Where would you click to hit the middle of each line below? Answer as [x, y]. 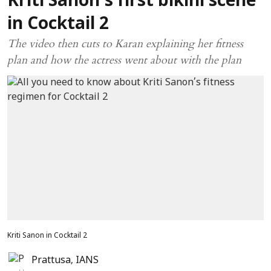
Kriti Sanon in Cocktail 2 [47, 236]
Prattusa [51, 260]
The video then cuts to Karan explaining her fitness [125, 44]
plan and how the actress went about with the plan [124, 60]
